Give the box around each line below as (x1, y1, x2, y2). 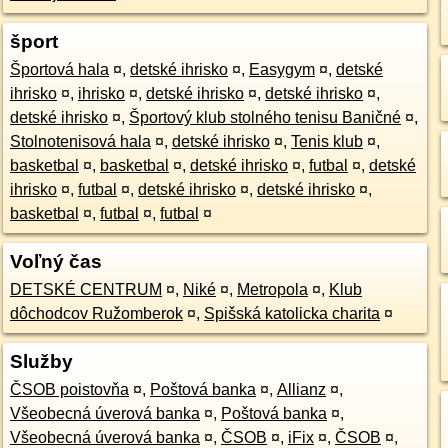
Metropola (236, 281, 308, 298)
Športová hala (9, 61, 109, 78)
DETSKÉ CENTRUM (9, 281, 162, 298)
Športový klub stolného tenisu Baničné (128, 109, 401, 126)
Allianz (276, 381, 326, 398)
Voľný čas (9, 251, 102, 272)
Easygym (248, 61, 315, 78)
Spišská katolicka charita (203, 305, 380, 322)
